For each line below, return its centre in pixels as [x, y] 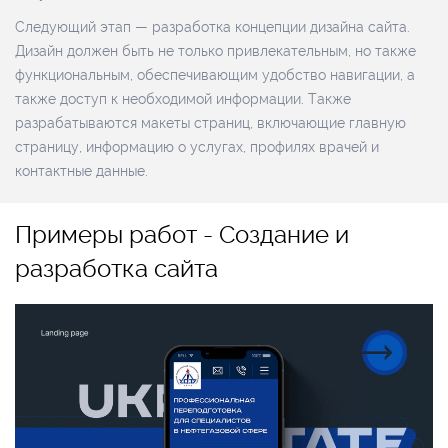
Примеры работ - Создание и [182, 234]
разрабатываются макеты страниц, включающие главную [210, 123]
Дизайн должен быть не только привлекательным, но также [215, 51]
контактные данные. [81, 171]
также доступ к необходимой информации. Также [183, 99]
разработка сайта [116, 268]
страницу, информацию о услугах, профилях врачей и [197, 147]
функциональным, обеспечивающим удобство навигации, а [215, 75]
